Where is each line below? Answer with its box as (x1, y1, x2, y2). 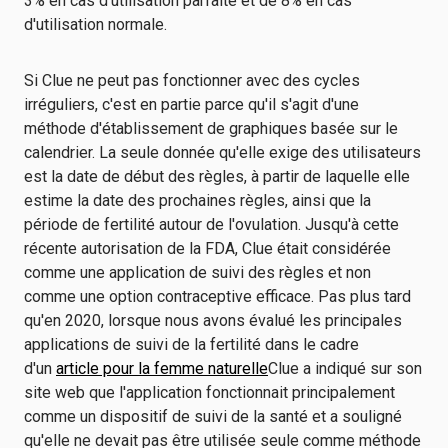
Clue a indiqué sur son (268, 359, 422, 378)
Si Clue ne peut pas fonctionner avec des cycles (24, 71, 360, 90)
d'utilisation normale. (24, 15, 171, 34)
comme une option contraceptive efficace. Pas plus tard (24, 287, 411, 306)
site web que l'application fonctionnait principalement (24, 383, 395, 402)
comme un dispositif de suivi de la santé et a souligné (24, 407, 402, 426)
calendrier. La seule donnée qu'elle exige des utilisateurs (24, 143, 421, 162)
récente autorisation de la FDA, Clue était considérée (24, 239, 391, 258)
